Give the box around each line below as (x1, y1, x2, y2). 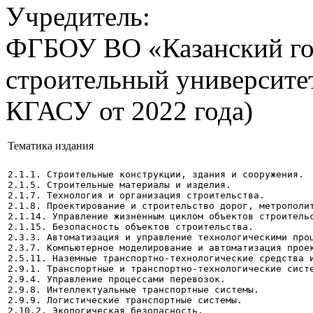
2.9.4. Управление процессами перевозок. (8, 274, 226, 285)
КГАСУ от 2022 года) (6, 96, 253, 126)
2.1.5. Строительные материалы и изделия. (8, 180, 231, 191)
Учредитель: (6, 1, 150, 32)
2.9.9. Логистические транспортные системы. (8, 295, 242, 306)
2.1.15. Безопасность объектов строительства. (8, 221, 254, 233)
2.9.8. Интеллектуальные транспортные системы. (8, 284, 259, 296)
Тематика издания (8, 140, 94, 152)
